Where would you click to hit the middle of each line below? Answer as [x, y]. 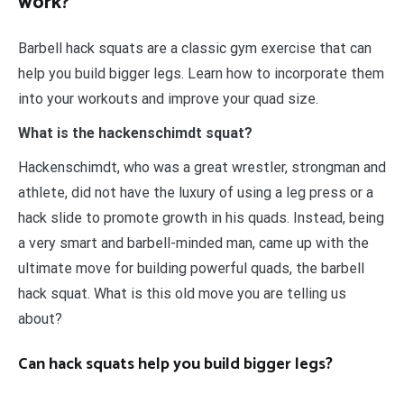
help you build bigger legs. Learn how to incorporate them [201, 74]
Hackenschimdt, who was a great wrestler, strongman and [202, 168]
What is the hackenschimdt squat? [135, 133]
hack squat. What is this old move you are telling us [182, 294]
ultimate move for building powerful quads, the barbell [191, 269]
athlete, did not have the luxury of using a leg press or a [196, 193]
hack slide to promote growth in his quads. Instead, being [201, 218]
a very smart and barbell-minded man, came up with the [193, 243]
